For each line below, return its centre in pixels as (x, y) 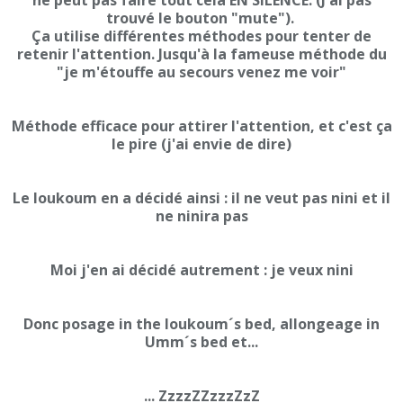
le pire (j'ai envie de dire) (201, 144)
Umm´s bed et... (201, 342)
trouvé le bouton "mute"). (201, 18)
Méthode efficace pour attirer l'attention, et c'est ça (201, 126)
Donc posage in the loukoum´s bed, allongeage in (201, 324)
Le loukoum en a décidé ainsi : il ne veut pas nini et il (201, 198)
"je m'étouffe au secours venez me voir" (201, 72)
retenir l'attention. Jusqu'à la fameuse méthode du (201, 54)
